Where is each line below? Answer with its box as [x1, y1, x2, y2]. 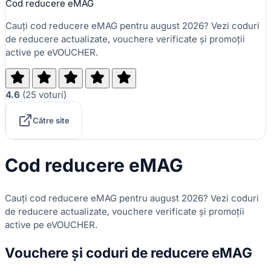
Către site [33, 115, 70, 125]
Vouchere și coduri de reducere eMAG [5, 244, 252, 261]
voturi [39, 89, 64, 101]
